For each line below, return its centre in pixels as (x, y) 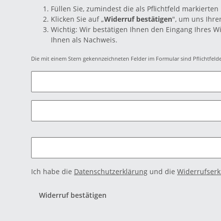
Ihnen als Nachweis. (84, 40)
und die (162, 171)
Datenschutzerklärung (111, 171)
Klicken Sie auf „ (77, 19)
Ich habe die (53, 171)
